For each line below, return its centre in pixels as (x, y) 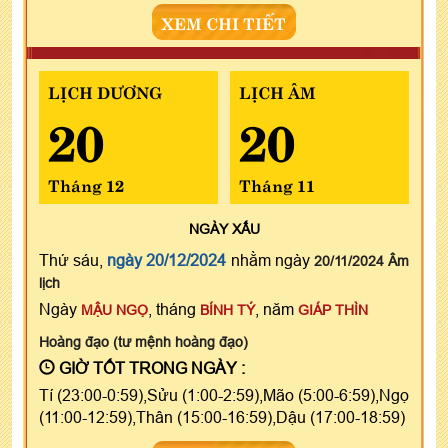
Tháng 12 (86, 183)
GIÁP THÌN (333, 309)
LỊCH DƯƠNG (105, 90)
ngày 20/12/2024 (167, 259)
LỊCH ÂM (277, 90)
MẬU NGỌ (114, 309)
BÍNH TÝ (227, 309)
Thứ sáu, (73, 259)
